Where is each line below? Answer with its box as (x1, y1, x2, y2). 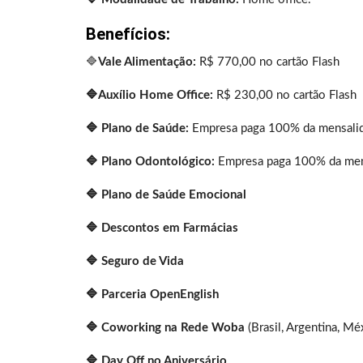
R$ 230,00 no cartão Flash (213, 89, 357, 102)
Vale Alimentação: (98, 56, 196, 69)
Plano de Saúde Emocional (101, 189, 246, 202)
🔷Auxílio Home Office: (86, 89, 213, 102)
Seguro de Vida (101, 255, 184, 268)
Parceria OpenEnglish (101, 288, 219, 301)
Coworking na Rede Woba (101, 322, 245, 335)
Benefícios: (86, 24, 170, 45)
